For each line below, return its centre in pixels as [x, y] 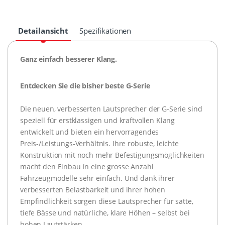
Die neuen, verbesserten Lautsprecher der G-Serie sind [111, 108]
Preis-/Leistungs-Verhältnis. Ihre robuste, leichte [99, 143]
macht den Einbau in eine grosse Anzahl [87, 166]
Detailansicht [43, 30]
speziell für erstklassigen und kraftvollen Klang [98, 120]
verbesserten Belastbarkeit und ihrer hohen [93, 189]
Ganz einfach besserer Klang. [69, 59]
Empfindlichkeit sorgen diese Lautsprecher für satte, [107, 201]
